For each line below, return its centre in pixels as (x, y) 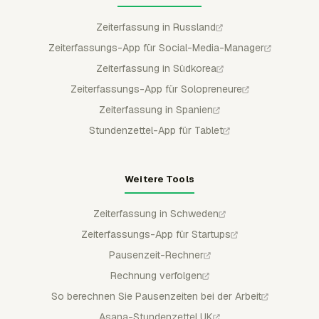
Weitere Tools (159, 179)
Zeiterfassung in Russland (156, 27)
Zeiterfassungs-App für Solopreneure (156, 89)
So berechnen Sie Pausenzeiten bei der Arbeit (156, 296)
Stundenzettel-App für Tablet (156, 130)
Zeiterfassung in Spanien (156, 109)
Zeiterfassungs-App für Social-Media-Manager (156, 47)
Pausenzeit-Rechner (156, 255)
